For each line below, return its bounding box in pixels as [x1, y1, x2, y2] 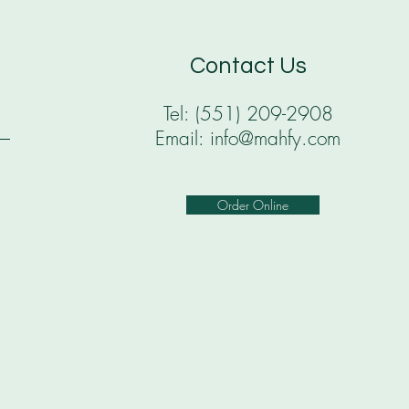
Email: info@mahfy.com [155, 126, 341, 152]
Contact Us [189, 54, 307, 79]
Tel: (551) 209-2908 [163, 101, 333, 127]
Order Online [217, 196, 289, 215]
